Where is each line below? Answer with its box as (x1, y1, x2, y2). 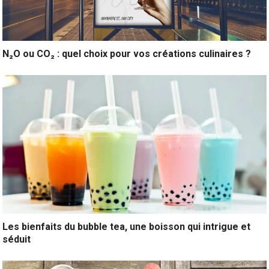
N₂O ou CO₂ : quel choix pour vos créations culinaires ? (2, 48, 252, 60)
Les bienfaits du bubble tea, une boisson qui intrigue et (2, 221, 251, 233)
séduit (2, 234, 31, 246)
